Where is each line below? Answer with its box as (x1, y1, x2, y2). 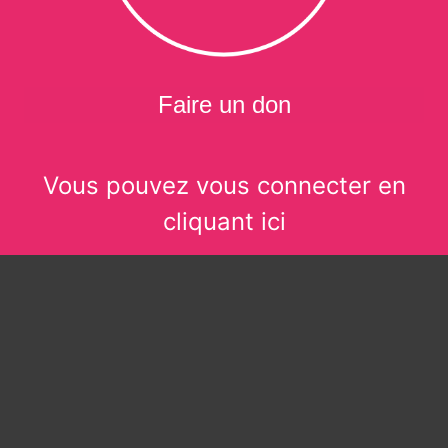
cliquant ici (162, 206, 286, 236)
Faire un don (157, 90, 291, 118)
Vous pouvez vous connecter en (42, 170, 406, 200)
